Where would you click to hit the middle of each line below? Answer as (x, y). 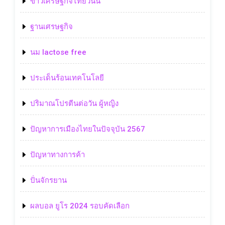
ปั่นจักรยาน (48, 180)
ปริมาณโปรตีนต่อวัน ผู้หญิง (74, 103)
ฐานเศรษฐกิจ (51, 26)
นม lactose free (58, 52)
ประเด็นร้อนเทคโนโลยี (67, 78)
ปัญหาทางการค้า (58, 154)
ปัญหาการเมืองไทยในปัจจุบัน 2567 (88, 129)
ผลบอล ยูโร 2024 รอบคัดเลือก (80, 206)
